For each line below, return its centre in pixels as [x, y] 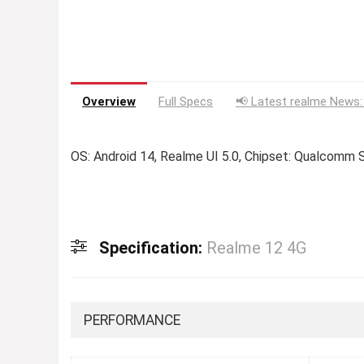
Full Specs [186, 102]
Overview [109, 102]
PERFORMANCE [132, 321]
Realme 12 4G [256, 248]
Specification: [153, 248]
